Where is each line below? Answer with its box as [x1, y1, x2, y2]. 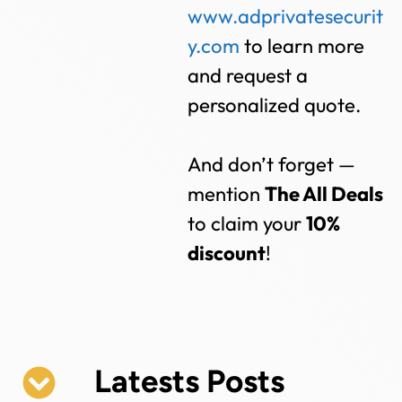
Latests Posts [93, 362, 284, 400]
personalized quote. [188, 92, 362, 118]
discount [188, 240, 267, 267]
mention [188, 181, 266, 207]
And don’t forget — [188, 152, 356, 178]
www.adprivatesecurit [188, 4, 384, 30]
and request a [188, 63, 309, 89]
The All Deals [265, 181, 384, 207]
